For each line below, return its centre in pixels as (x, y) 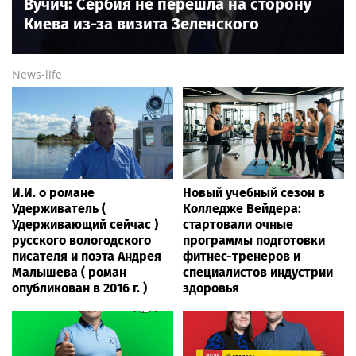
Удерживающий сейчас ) (85, 224)
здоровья (211, 288)
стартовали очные (238, 224)
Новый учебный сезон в (254, 192)
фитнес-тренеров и (242, 256)
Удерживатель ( (59, 208)
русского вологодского (81, 240)
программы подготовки (254, 240)
